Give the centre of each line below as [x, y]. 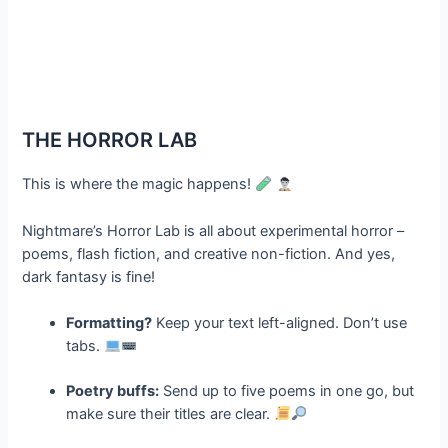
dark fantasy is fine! [89, 276]
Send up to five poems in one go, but [287, 390]
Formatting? [109, 322]
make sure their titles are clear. [170, 413]
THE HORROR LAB [110, 140]
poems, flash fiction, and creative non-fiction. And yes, [209, 253]
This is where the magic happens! [139, 184]
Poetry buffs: [113, 390]
